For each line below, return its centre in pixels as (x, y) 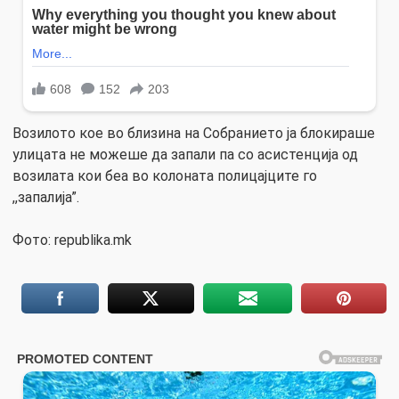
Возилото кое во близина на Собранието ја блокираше (194, 133)
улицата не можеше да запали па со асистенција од (185, 154)
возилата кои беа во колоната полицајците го (165, 175)
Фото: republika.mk (72, 240)
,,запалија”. (46, 197)
